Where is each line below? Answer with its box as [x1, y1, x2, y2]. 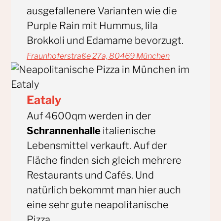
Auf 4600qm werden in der [27, 110, 151, 122]
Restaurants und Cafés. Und [27, 169, 154, 181]
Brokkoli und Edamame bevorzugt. [27, 34, 184, 46]
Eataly [27, 93, 62, 107]
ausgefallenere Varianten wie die [27, 4, 178, 17]
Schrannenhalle [27, 124, 101, 137]
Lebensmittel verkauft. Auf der [27, 139, 167, 151]
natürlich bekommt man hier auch [27, 184, 182, 196]
